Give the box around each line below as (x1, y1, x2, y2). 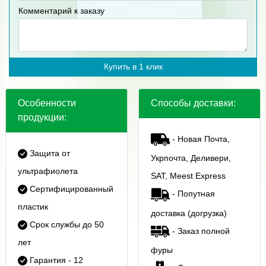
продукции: (17, 112, 66, 122)
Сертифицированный (27, 184, 113, 194)
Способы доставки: (150, 98, 236, 108)
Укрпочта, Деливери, (150, 153, 231, 163)
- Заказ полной (169, 226, 230, 236)
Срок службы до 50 (27, 220, 104, 229)
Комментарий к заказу (18, 6, 104, 15)
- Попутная (169, 189, 215, 199)
